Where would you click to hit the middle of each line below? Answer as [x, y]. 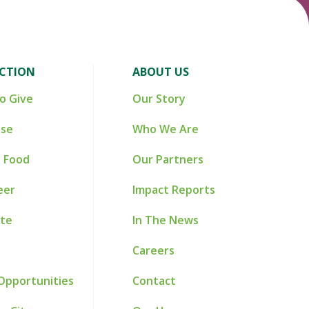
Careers [153, 250]
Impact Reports [174, 190]
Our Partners [168, 159]
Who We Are [166, 129]
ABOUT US [161, 72]
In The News [166, 220]
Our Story [159, 99]
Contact [154, 281]
